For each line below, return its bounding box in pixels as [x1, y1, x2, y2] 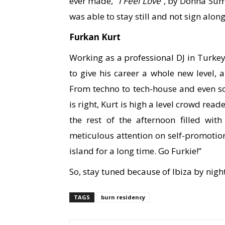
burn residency [101, 193, 145, 201]
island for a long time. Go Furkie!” [69, 145, 201, 157]
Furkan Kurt [69, 31, 121, 43]
